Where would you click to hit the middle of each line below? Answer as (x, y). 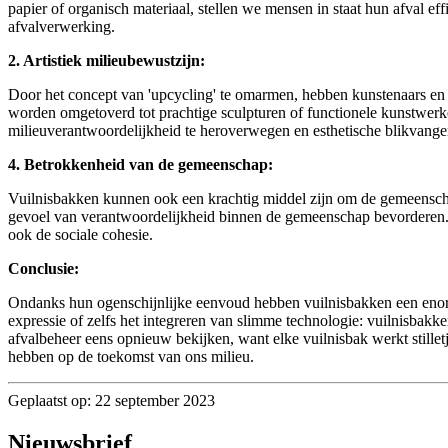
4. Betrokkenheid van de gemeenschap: (140, 164)
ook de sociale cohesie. (80, 234)
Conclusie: (43, 268)
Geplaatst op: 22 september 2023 (111, 400)
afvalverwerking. (61, 26)
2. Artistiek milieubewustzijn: (106, 60)
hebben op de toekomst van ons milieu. (131, 356)
